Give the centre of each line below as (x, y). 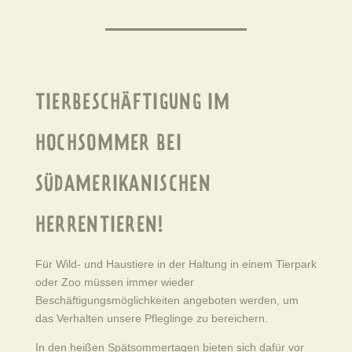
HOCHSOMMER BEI (108, 145)
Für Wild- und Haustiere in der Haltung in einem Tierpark (176, 264)
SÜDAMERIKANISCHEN (123, 186)
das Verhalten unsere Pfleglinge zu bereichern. (151, 318)
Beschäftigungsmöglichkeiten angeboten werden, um (167, 300)
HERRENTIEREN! (99, 227)
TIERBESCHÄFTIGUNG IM (133, 104)
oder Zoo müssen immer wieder (114, 282)
